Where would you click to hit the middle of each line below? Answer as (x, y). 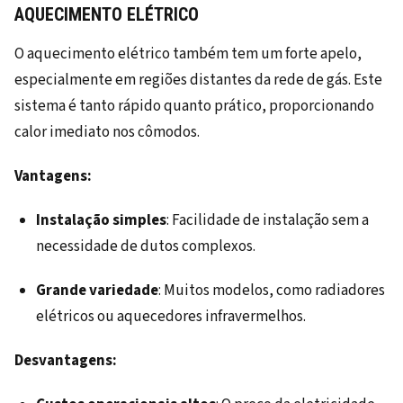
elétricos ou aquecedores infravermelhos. (171, 317)
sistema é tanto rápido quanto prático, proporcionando (194, 107)
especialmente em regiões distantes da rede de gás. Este (198, 81)
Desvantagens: (66, 361)
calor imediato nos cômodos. (107, 133)
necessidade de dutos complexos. (146, 247)
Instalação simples (101, 221)
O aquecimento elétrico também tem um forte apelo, (188, 54)
